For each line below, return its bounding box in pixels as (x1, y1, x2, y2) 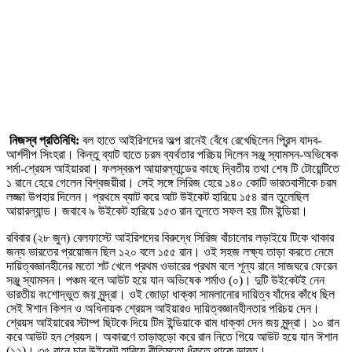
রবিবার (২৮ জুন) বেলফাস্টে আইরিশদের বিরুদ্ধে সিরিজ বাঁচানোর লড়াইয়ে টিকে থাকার (6, 230, 334, 244)
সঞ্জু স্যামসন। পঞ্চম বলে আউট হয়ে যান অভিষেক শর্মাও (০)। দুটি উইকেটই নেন (6, 273, 324, 287)
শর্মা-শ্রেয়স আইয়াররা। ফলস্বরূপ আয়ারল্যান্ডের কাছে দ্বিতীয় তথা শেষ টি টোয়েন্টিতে (6, 161, 339, 175)
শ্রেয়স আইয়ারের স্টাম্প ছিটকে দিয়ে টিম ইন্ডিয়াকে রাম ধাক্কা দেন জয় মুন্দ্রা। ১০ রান (6, 315, 339, 329)
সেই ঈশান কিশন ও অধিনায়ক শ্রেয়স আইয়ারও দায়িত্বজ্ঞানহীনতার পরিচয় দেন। (6, 301, 320, 315)
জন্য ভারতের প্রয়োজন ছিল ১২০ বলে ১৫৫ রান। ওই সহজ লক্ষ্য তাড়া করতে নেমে (6, 244, 333, 258)
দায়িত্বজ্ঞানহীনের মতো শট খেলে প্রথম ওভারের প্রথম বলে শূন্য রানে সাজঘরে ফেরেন (6, 258, 337, 273)
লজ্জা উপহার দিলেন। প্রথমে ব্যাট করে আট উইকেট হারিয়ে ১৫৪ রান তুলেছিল (6, 189, 309, 203)
